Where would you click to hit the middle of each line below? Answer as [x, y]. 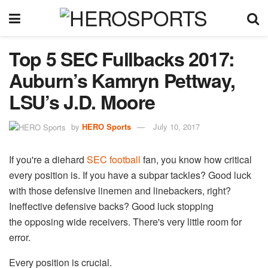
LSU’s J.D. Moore [82, 102]
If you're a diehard [48, 160]
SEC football [114, 160]
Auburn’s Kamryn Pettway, [122, 80]
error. [20, 237]
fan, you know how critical [196, 160]
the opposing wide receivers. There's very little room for [125, 222]
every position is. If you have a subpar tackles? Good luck [130, 175]
